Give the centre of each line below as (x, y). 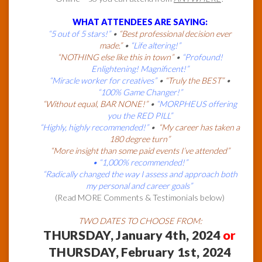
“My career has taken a (199, 127)
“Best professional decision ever (175, 34)
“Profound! (202, 57)
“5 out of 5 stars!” (79, 34)
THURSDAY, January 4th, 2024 (133, 235)
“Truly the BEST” (194, 81)
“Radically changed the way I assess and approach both (140, 174)
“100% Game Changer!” (140, 92)
